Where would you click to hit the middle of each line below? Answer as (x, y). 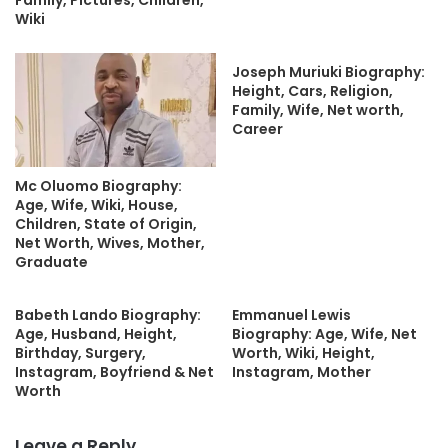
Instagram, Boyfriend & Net (114, 371)
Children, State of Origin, (106, 223)
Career (257, 129)
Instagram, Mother (301, 371)
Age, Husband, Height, (96, 333)
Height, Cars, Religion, (312, 91)
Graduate (51, 261)
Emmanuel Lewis (291, 314)
